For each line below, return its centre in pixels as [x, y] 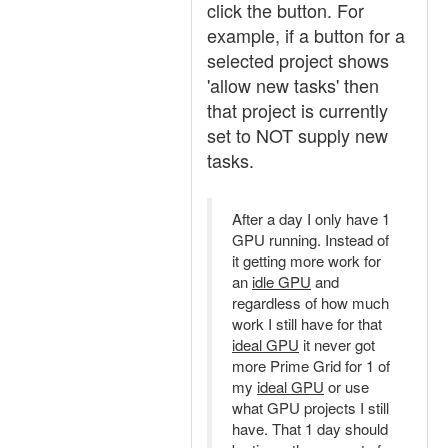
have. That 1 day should [310, 428]
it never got [337, 344]
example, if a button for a [306, 35]
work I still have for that [307, 323]
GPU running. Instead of [310, 239]
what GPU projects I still [310, 407]
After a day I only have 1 [311, 218]
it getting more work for [306, 260]
